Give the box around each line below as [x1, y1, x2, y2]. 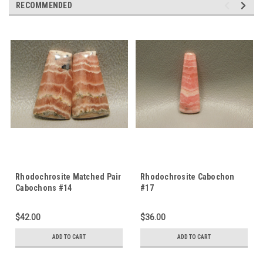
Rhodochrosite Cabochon [140, 171, 235, 181]
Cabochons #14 [15, 183, 72, 193]
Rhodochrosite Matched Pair [15, 171, 122, 181]
